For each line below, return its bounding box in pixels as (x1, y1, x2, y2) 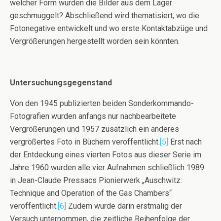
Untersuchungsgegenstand (10, 78, 112, 88)
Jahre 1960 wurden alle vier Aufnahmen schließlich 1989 (10, 163, 204, 173)
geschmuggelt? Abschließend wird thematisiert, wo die (10, 11, 199, 21)
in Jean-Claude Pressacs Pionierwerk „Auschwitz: (10, 176, 182, 185)
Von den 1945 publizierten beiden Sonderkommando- (10, 99, 194, 109)
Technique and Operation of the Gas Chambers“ (10, 188, 172, 198)
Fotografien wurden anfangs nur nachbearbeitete (10, 111, 176, 121)
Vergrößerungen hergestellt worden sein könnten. (10, 37, 180, 46)
